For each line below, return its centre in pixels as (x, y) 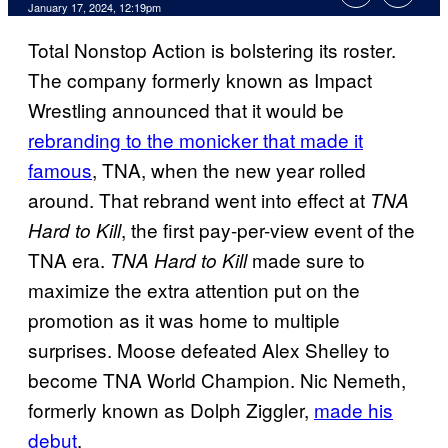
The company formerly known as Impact (200, 80)
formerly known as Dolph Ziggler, (171, 410)
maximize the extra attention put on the (194, 290)
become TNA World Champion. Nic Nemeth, (217, 380)
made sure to (306, 260)
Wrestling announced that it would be (186, 110)
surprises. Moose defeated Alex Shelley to (209, 350)
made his (353, 410)
